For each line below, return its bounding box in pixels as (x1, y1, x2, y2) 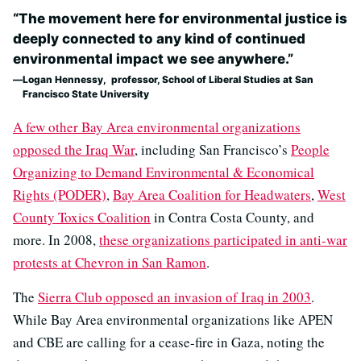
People (291, 139, 330, 159)
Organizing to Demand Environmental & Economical (13, 162, 314, 181)
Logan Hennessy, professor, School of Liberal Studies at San (23, 73, 313, 85)
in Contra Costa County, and (151, 207, 314, 226)
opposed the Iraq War (13, 139, 135, 159)
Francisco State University (23, 87, 149, 100)
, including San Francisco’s (135, 139, 291, 159)
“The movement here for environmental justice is (13, 10, 347, 27)
